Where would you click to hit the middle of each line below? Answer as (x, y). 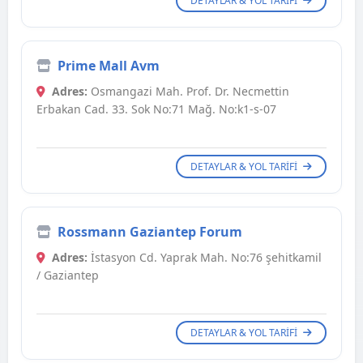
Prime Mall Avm (109, 66)
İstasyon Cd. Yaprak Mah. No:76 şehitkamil (205, 258)
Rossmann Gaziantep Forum (150, 232)
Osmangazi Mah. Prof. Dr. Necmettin (188, 92)
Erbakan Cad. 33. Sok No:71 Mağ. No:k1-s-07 (156, 109)
